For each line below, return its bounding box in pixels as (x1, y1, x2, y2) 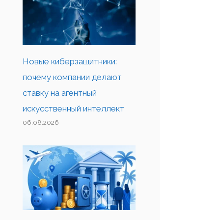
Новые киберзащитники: (23, 56, 117, 67)
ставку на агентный (23, 88, 97, 98)
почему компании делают (23, 72, 122, 82)
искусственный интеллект (23, 104, 124, 114)
